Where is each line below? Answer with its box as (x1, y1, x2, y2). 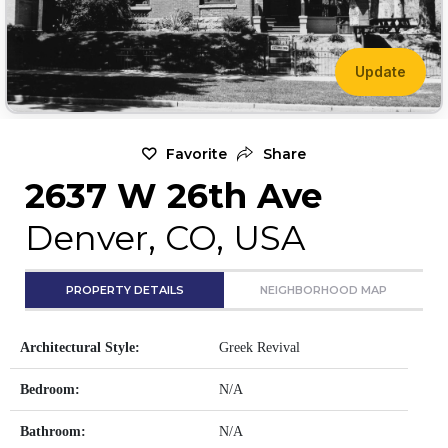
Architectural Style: (20, 339, 140, 355)
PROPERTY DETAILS (65, 282, 184, 297)
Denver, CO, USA (25, 216, 305, 259)
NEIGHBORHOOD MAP (260, 282, 387, 297)
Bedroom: (20, 381, 80, 397)
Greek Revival (219, 339, 300, 355)
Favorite (166, 144, 227, 163)
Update (354, 63, 406, 81)
